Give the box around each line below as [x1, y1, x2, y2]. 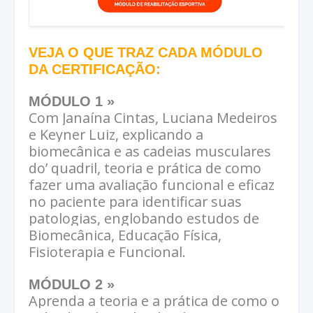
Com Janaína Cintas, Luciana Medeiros [29, 108, 277, 128]
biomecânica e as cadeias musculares [29, 142, 271, 161]
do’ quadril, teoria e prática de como [29, 159, 261, 178]
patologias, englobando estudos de [29, 209, 259, 228]
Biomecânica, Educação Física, [29, 226, 221, 245]
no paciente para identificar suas [29, 192, 242, 212]
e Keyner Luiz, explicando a [29, 125, 203, 145]
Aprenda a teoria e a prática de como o [29, 291, 279, 311]
